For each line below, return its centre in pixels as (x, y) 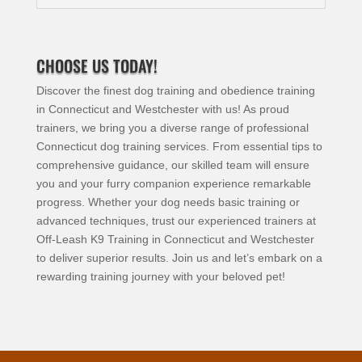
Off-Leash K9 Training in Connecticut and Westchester (175, 240)
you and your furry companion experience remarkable (173, 184)
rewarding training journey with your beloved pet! (160, 277)
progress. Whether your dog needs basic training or (168, 202)
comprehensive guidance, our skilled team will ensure (173, 165)
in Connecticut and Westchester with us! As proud (162, 109)
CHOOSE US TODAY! (97, 66)
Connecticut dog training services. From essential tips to (179, 147)
